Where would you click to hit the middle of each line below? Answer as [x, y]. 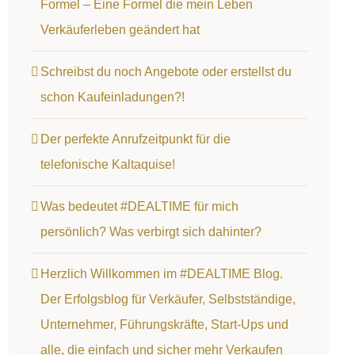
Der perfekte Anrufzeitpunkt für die [135, 139]
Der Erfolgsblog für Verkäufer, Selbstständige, [168, 299]
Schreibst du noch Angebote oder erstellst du [166, 71]
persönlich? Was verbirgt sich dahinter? [151, 231]
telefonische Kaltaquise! [107, 164]
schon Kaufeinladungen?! [112, 97]
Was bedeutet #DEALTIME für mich [139, 206]
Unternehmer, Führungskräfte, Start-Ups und [164, 324]
